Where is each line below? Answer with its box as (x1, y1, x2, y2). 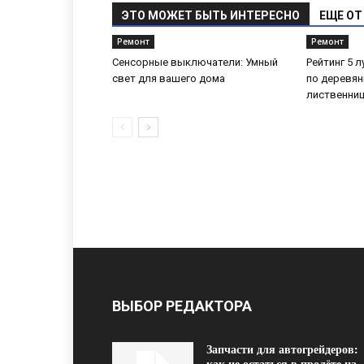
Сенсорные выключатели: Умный (112, 56, 278, 68)
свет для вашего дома (112, 72, 225, 84)
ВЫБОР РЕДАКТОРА (112, 297, 252, 314)
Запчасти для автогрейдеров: (206, 343, 357, 356)
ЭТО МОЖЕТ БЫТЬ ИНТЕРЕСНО (122, 9, 300, 22)
